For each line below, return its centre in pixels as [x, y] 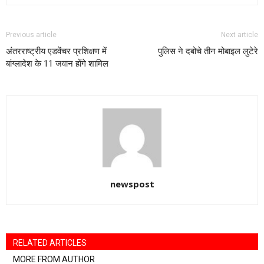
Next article [240, 35]
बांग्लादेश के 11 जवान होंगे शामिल [57, 64]
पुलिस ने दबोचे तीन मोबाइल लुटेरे [208, 51]
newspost [132, 184]
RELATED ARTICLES [50, 243]
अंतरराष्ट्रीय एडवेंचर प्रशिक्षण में [56, 51]
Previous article [31, 35]
